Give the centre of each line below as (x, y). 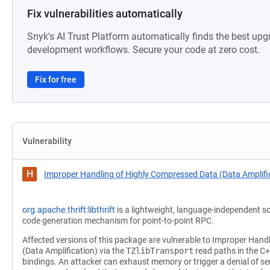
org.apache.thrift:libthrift (69, 210)
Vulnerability (47, 141)
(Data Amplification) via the (74, 251)
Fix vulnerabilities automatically (105, 14)
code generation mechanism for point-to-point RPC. (118, 221)
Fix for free (56, 80)
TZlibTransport (160, 251)
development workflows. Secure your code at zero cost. (143, 50)
